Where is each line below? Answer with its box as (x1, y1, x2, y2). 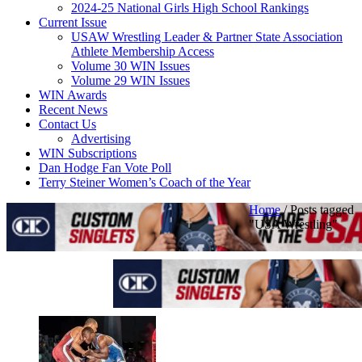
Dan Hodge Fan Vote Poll (39, 161, 171, 175)
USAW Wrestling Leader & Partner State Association (71, 30, 343, 44)
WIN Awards (39, 88, 107, 102)
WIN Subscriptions (39, 146, 137, 160)
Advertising (71, 132, 131, 145)
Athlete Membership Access (71, 44, 214, 58)
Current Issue (39, 15, 107, 29)
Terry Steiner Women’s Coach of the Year (39, 175, 250, 189)
